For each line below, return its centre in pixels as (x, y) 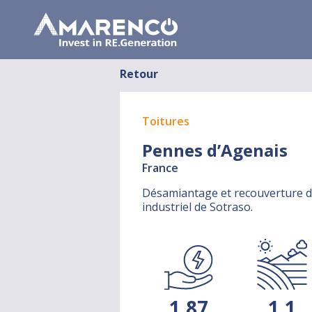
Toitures (166, 121)
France (160, 168)
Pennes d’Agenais (215, 150)
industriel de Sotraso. (197, 207)
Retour (139, 74)
